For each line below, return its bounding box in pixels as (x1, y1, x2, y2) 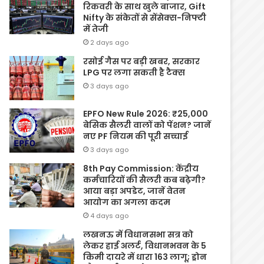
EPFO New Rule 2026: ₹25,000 (83, 107, 209, 120)
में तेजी (83, 22, 109, 35)
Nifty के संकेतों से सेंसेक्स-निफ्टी (83, 11, 207, 24)
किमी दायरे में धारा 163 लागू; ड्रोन (83, 250, 207, 263)
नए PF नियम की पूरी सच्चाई (83, 130, 189, 142)
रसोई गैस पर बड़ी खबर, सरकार (83, 55, 200, 67)
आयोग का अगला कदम (83, 196, 171, 208)
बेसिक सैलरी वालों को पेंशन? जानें (83, 118, 212, 131)
